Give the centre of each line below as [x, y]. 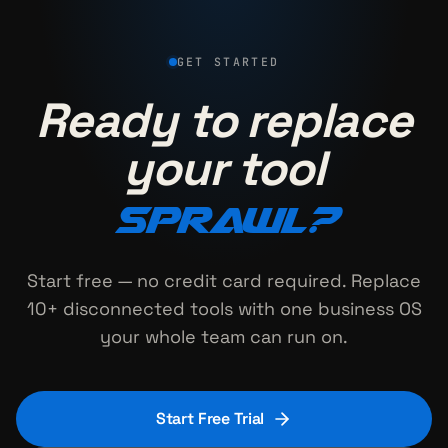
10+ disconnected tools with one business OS [224, 308]
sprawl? [224, 218]
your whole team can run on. [224, 336]
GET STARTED [228, 62]
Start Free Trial [210, 418]
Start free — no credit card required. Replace [224, 280]
